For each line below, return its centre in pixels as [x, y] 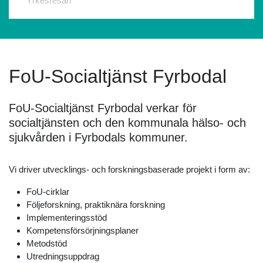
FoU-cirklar [48, 191]
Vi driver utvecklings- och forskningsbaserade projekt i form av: [129, 169]
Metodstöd [47, 243]
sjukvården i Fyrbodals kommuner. [98, 137]
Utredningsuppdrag [63, 256]
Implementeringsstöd [67, 217]
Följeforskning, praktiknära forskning [96, 204]
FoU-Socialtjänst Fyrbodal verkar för [103, 108]
